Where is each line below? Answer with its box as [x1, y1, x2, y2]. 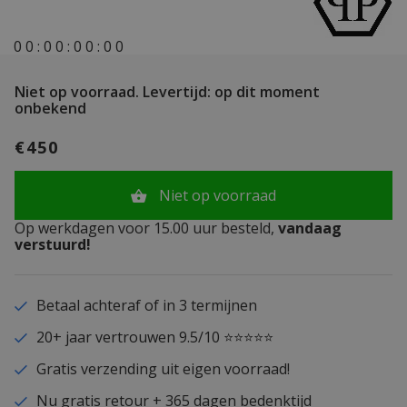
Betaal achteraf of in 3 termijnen [35, 294, 257, 315]
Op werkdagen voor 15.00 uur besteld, [15, 217, 274, 238]
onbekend [15, 97, 86, 118]
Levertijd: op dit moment [139, 81, 320, 102]
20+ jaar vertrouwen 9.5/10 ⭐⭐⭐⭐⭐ [35, 326, 273, 347]
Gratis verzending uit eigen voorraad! [35, 358, 290, 379]
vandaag [274, 217, 342, 238]
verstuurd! [15, 233, 91, 254]
